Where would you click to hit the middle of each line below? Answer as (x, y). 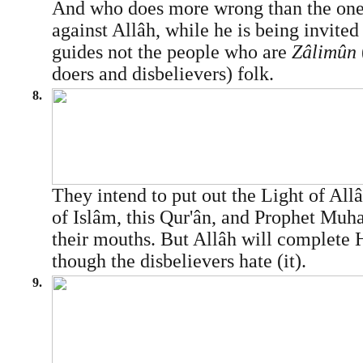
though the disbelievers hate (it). (179, 261)
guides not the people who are (171, 52)
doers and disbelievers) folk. (162, 74)
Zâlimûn (324, 52)
